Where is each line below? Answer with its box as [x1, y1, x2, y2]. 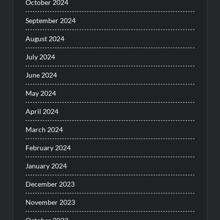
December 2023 [26, 180, 75, 189]
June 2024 [26, 71, 57, 80]
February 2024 [26, 143, 71, 152]
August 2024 [26, 34, 65, 43]
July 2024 [26, 53, 55, 61]
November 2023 [26, 198, 76, 207]
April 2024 [26, 107, 59, 116]
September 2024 [26, 16, 76, 25]
